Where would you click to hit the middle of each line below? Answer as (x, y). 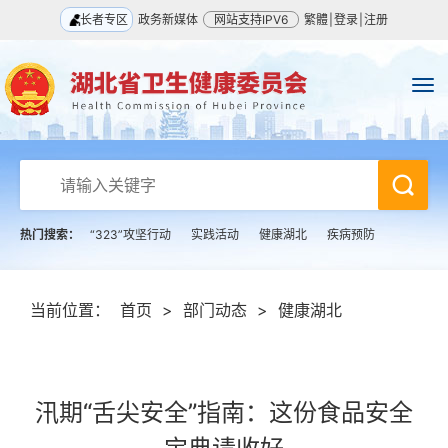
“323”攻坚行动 (130, 234)
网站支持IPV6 (251, 19)
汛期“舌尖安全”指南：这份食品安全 (224, 412)
